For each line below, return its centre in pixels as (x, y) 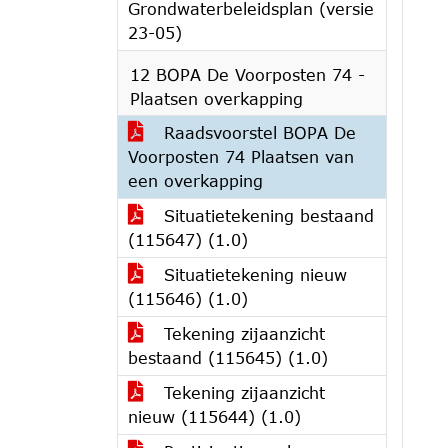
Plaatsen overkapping (216, 98)
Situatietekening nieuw (252, 274)
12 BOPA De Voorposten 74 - (247, 74)
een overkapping (195, 180)
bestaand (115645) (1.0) (228, 357)
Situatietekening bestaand (266, 215)
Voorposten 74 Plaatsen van (241, 156)
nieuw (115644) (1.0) (214, 416)
